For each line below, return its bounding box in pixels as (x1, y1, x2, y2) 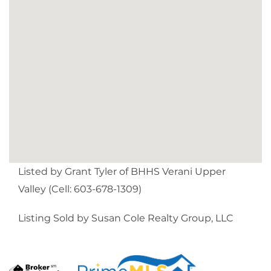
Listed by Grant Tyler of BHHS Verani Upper (18, 165, 226, 177)
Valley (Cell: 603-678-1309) (18, 183, 142, 195)
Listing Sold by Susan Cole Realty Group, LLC (18, 212, 233, 224)
